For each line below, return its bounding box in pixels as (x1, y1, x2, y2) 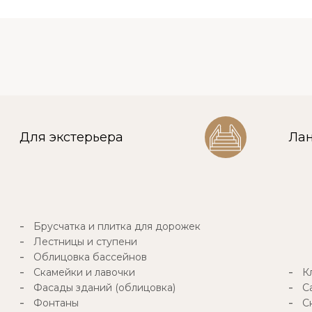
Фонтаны (33, 297, 79, 310)
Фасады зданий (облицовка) (33, 281, 175, 295)
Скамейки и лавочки (33, 266, 135, 279)
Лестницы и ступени (33, 235, 137, 249)
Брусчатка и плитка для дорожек (33, 220, 201, 233)
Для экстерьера (19, 129, 123, 145)
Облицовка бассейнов (33, 251, 147, 264)
